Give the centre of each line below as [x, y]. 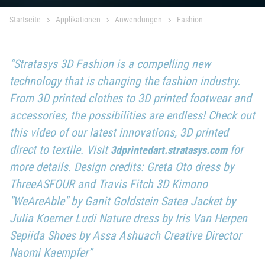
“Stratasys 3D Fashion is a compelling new [110, 64]
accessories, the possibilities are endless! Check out [132, 115]
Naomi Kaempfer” [51, 253]
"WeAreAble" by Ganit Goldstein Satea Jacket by [122, 201]
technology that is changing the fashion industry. [125, 81]
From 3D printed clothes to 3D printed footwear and [130, 98]
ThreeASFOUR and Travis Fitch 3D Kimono [109, 184]
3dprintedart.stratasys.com [169, 150]
